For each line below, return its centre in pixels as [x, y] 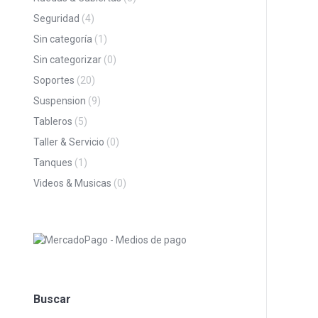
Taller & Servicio [69, 142]
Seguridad [56, 18]
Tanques [53, 163]
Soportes [54, 80]
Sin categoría [63, 39]
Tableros [53, 121]
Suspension [60, 101]
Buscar [52, 299]
